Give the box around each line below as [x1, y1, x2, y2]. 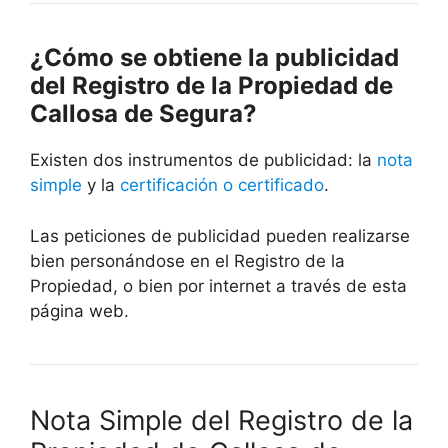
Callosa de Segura [30, 99, 243, 129]
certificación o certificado [120, 175, 324, 196]
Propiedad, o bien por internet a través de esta [30, 275, 407, 296]
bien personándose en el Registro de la [30, 250, 345, 271]
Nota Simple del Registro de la [30, 403, 413, 437]
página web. [30, 300, 129, 321]
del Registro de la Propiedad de [30, 71, 393, 101]
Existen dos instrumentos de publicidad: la [30, 150, 377, 171]
